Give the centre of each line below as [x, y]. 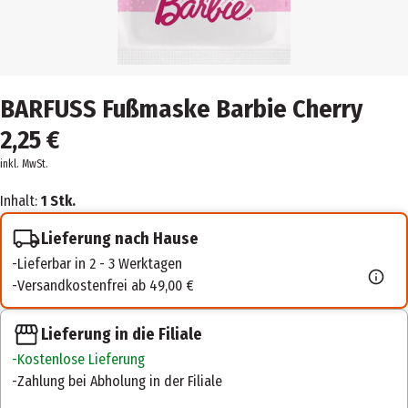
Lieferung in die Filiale [122, 334]
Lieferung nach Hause [120, 238]
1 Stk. [58, 201]
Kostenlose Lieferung [81, 360]
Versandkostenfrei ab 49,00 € [106, 286]
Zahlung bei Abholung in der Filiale [120, 382]
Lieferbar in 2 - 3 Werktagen [100, 264]
